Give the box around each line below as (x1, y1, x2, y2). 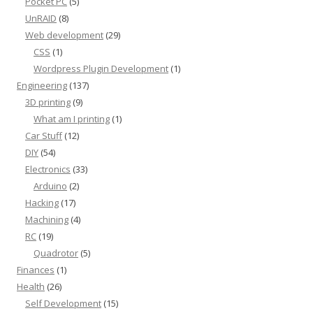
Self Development (25, 297, 101, 310)
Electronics (25, 163, 71, 175)
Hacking (25, 196, 59, 209)
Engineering (17, 79, 67, 92)
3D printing (25, 96, 71, 108)
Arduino (34, 180, 67, 192)
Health (17, 280, 45, 293)
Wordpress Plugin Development (34, 62, 168, 75)
